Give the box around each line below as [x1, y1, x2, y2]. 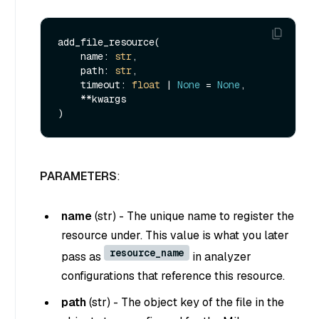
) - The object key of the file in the [107, 294, 284, 310]
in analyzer [189, 249, 251, 264]
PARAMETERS [40, 169, 117, 184]
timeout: [80, 78, 132, 91]
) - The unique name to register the [113, 208, 294, 224]
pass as [61, 249, 104, 264]
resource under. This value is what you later [61, 227, 289, 243]
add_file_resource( [58, 36, 160, 48]
